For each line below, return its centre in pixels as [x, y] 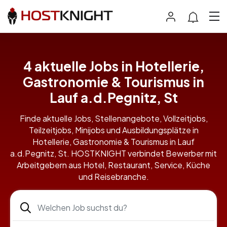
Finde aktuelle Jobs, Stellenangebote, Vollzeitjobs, [113, 119]
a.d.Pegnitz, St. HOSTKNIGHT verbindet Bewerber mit [113, 154]
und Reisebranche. [113, 177]
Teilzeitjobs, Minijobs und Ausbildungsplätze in [113, 130]
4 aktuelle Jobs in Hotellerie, [113, 66]
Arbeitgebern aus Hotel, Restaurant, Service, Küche [113, 165]
